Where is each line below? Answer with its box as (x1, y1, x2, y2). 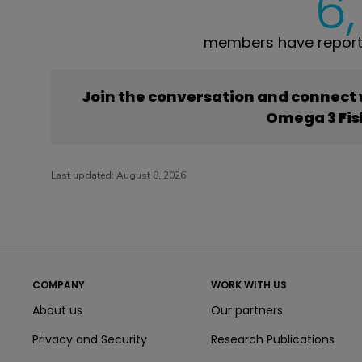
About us (32, 302, 82, 319)
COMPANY (32, 278, 85, 293)
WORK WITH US (210, 278, 287, 293)
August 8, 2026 (116, 169, 186, 183)
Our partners (210, 302, 283, 319)
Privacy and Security (32, 331, 147, 348)
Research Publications (210, 331, 335, 348)
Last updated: (51, 169, 116, 183)
